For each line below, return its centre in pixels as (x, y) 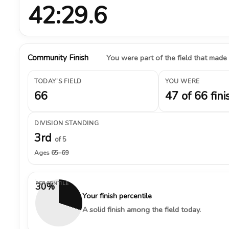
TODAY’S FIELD (58, 81)
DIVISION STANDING (67, 123)
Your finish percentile (117, 196)
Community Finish (58, 58)
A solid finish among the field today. (142, 210)
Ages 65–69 (51, 153)
